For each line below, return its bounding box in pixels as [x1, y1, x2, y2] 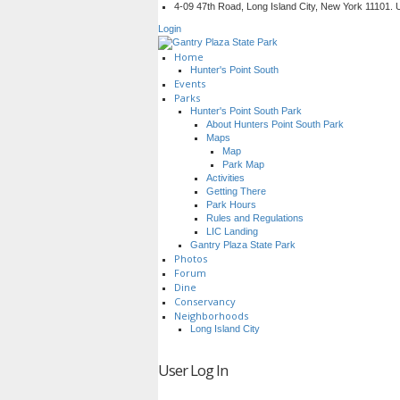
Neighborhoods [174, 309, 248, 322]
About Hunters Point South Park [206, 119, 344, 129]
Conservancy [174, 295, 236, 308]
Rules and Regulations [206, 212, 304, 223]
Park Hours [206, 199, 256, 210]
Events [174, 77, 205, 90]
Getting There [206, 186, 266, 196]
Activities [206, 172, 245, 183]
